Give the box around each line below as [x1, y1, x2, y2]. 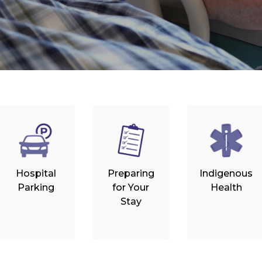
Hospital [15, 168, 56, 179]
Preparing [107, 168, 154, 179]
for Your [112, 182, 150, 193]
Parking [17, 182, 54, 193]
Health [210, 182, 242, 193]
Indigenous [199, 168, 253, 179]
